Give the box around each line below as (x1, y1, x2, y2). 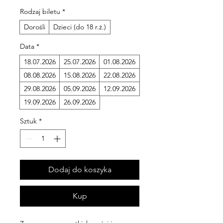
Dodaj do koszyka (48, 165, 111, 175)
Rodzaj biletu (20, 7, 60, 16)
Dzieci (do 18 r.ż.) (53, 22, 106, 32)
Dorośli (24, 22, 45, 32)
